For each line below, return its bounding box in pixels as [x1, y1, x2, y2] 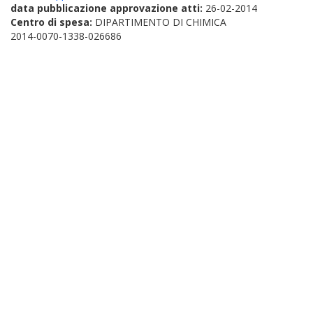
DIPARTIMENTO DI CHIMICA [95, 15, 226, 29]
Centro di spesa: [10, 15, 95, 29]
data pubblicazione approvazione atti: [10, 1, 205, 15]
